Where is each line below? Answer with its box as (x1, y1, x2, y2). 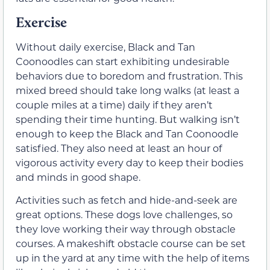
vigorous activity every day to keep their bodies (16, 156, 243, 169)
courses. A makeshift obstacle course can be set (16, 237, 246, 250)
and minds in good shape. (16, 171, 140, 184)
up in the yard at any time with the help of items (16, 251, 250, 265)
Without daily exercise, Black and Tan (16, 40, 195, 54)
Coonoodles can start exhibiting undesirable (16, 55, 230, 68)
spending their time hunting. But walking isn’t (16, 113, 240, 126)
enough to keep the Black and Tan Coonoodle (16, 127, 239, 140)
